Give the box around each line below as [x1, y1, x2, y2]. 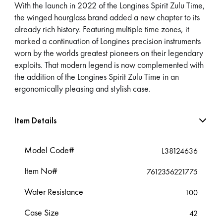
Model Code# [24, 144, 75, 156]
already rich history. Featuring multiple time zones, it [14, 23, 190, 35]
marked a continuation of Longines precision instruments [14, 35, 201, 47]
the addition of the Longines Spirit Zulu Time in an [14, 70, 179, 82]
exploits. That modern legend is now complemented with [14, 58, 204, 70]
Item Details [14, 114, 57, 126]
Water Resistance [24, 185, 84, 197]
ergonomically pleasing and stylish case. [14, 82, 151, 94]
